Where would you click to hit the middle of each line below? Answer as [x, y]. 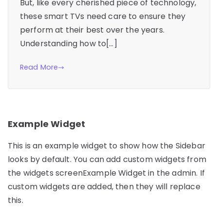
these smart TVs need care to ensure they [103, 17]
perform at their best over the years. [92, 30]
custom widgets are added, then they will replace [104, 187]
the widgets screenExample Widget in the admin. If [106, 173]
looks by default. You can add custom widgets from [107, 160]
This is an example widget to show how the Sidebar [107, 146]
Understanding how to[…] [69, 44]
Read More [39, 67]
